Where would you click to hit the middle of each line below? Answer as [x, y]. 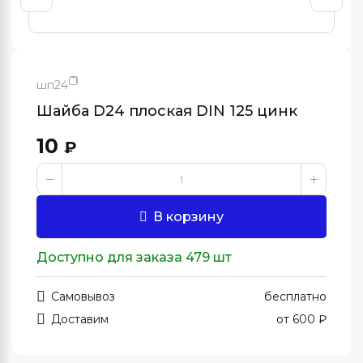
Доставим [80, 319]
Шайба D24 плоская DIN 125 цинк [167, 111]
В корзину [188, 217]
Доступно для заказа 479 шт [134, 257]
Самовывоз [83, 297]
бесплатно [295, 297]
